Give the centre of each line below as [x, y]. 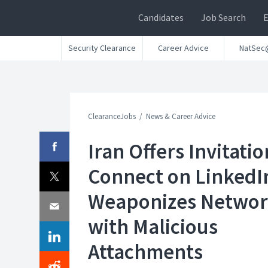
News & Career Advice [181, 116]
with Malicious [153, 227]
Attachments [145, 252]
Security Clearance [102, 48]
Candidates [161, 17]
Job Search [223, 17]
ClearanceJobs [112, 116]
